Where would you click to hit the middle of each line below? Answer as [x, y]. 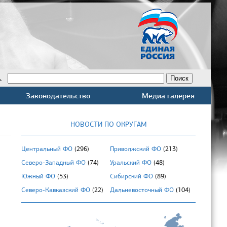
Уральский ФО [131, 163]
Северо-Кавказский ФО [56, 190]
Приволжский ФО [136, 149]
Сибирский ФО [132, 177]
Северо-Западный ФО [53, 163]
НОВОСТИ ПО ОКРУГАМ [108, 124]
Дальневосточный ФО [142, 190]
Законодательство [58, 96]
